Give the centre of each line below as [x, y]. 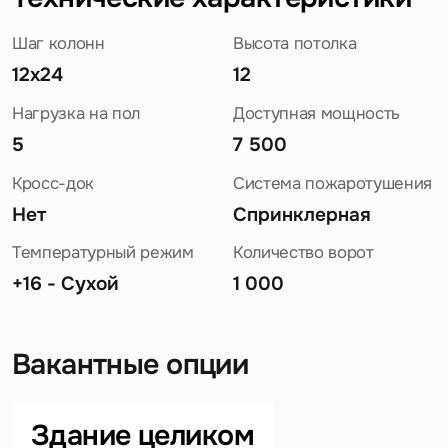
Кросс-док [52, 183]
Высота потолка [294, 44]
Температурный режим [102, 253]
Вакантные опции [130, 364]
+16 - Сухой [65, 284]
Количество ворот [303, 253]
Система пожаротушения [332, 183]
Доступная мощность [316, 113]
